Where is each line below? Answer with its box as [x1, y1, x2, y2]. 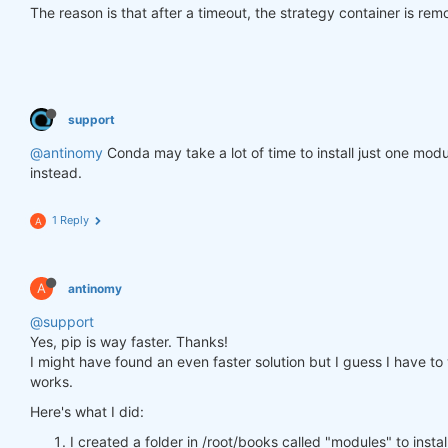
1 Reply [52, 213, 89, 227]
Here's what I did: [30, 403, 144, 420]
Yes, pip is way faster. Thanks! [30, 333, 228, 350]
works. [30, 373, 73, 390]
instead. [30, 164, 82, 181]
